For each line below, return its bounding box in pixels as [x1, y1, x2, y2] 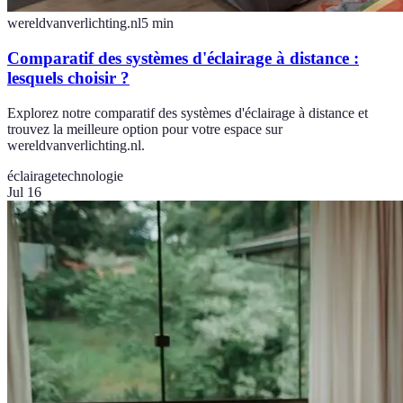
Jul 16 [7, 184, 41, 200]
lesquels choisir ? [7, 67, 130, 87]
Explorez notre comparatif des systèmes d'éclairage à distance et [7, 104, 368, 121]
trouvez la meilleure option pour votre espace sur [7, 121, 282, 137]
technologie [58, 167, 123, 184]
